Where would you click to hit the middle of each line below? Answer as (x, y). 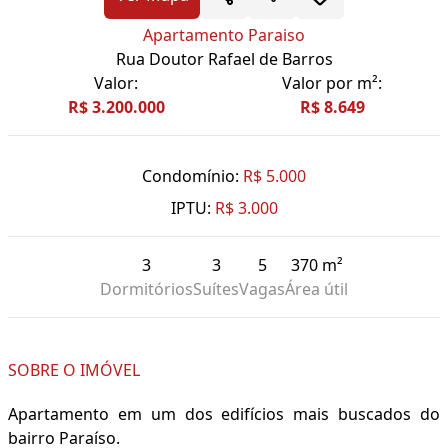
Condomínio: (190, 176)
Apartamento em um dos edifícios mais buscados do (224, 414)
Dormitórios (146, 289)
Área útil (316, 289)
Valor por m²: (332, 83)
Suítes (216, 289)
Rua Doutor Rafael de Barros (224, 59)
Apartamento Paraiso (224, 35)
